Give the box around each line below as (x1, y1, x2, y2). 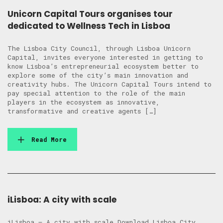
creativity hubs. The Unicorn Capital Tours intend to (7, 80, 212, 89)
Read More (31, 135, 67, 144)
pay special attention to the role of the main (7, 89, 185, 98)
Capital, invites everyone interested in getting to (7, 53, 203, 62)
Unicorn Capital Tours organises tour (7, 8, 173, 20)
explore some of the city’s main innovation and (7, 71, 188, 80)
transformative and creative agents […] (7, 107, 157, 116)
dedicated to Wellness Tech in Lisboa (7, 20, 170, 32)
